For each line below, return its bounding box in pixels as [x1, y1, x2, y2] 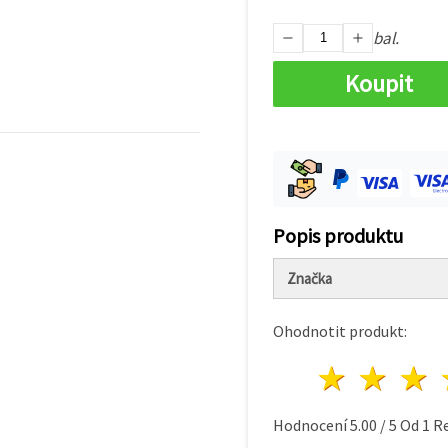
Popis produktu [273, 222, 403, 248]
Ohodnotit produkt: [273, 320, 407, 341]
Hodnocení [273, 414, 350, 435]
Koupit [345, 67, 413, 99]
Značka [287, 268, 332, 288]
